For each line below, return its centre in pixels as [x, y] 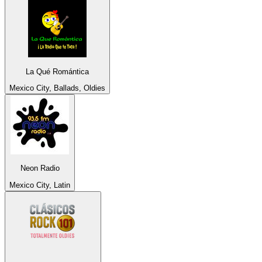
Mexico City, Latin [40, 185]
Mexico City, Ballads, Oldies [57, 88]
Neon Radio [40, 168]
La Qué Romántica [57, 71]
